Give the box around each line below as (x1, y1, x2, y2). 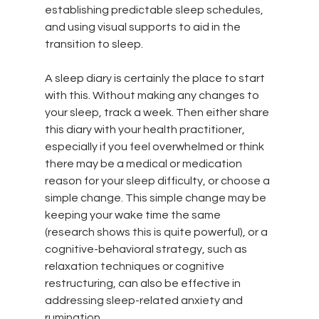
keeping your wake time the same (44, 209, 223, 221)
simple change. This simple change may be (44, 192, 268, 204)
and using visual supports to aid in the (44, 21, 243, 33)
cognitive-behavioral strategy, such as (44, 243, 249, 255)
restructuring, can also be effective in (44, 277, 243, 289)
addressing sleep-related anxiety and (44, 294, 245, 306)
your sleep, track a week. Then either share (44, 106, 271, 118)
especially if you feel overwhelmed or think (44, 140, 266, 152)
